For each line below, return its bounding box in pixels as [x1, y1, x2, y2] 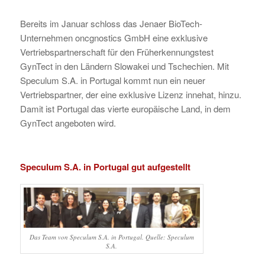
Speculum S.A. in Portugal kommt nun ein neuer [20, 74, 205, 87]
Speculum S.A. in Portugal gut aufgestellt [20, 160, 190, 173]
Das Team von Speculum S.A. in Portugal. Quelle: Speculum [29, 232, 194, 241]
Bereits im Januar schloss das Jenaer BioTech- [20, 17, 202, 30]
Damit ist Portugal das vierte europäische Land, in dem [20, 102, 231, 115]
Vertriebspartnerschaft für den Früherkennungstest [20, 46, 214, 59]
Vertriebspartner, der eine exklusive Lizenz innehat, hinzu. [20, 88, 241, 101]
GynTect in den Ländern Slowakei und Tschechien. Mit [20, 60, 229, 73]
